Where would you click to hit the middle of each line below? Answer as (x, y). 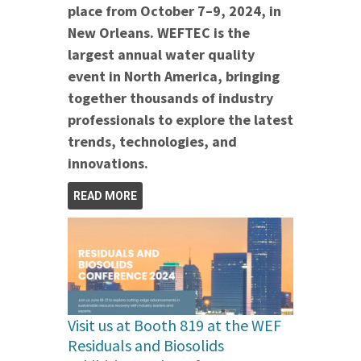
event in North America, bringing (174, 76)
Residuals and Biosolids (146, 346)
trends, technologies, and (152, 141)
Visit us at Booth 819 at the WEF (174, 326)
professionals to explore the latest (180, 119)
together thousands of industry (170, 98)
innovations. (108, 163)
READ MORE (105, 195)
